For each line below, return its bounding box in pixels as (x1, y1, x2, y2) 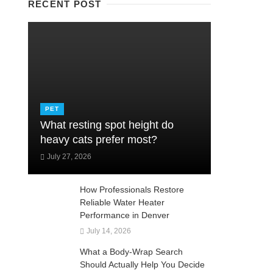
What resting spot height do (40, 119, 174, 132)
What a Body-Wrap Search (80, 246, 183, 257)
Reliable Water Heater (80, 197, 165, 208)
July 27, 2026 (46, 152, 91, 161)
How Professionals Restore (80, 185, 184, 195)
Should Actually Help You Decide (80, 259, 205, 269)
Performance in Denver (80, 210, 169, 221)
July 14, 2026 (86, 226, 131, 235)
